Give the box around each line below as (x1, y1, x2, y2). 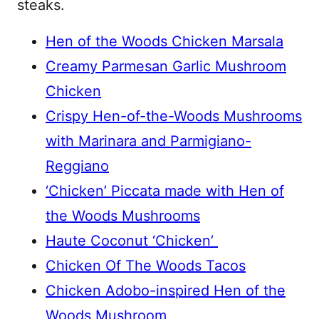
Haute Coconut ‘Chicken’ (46, 232, 218, 249)
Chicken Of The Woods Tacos (46, 257, 246, 274)
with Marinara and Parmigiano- (46, 132, 251, 150)
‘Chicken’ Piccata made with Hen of (46, 182, 284, 199)
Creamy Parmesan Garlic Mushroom (46, 58, 286, 75)
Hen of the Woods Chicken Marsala (46, 33, 283, 50)
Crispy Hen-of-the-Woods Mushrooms (46, 108, 302, 125)
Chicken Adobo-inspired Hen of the (46, 282, 286, 299)
